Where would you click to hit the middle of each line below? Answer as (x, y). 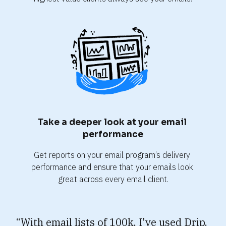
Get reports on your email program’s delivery (112, 155)
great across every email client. (113, 179)
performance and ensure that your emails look (112, 167)
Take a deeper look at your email (112, 122)
